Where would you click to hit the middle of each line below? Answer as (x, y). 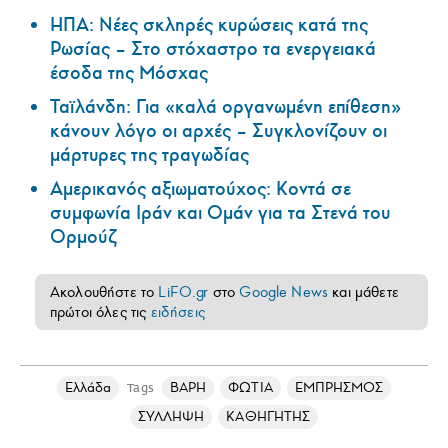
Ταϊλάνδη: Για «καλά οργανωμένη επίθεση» (225, 106)
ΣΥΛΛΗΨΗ (171, 416)
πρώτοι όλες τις (100, 311)
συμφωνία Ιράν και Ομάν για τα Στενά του (220, 212)
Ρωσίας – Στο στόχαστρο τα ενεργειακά (213, 48)
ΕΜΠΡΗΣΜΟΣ (339, 387)
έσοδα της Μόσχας (129, 72)
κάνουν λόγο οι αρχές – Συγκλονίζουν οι (218, 130)
